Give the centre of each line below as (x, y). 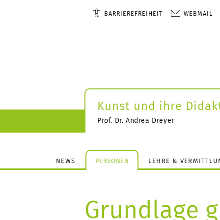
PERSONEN (112, 161)
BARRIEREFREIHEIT (133, 14)
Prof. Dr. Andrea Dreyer (136, 121)
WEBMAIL (198, 14)
